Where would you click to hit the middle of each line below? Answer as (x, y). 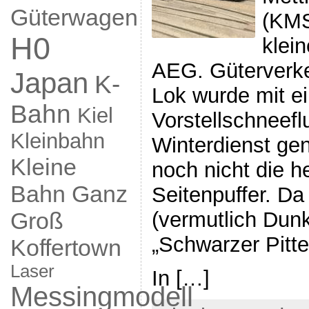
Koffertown (66, 248)
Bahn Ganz (69, 194)
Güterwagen (74, 17)
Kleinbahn (57, 141)
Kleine (43, 167)
